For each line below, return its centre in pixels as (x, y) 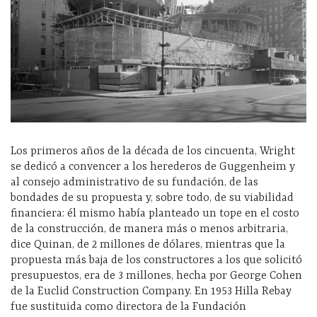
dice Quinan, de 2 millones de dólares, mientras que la (148, 244)
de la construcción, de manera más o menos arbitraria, (149, 229)
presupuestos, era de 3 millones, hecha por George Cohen (156, 276)
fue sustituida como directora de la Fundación (128, 307)
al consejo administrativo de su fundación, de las (134, 182)
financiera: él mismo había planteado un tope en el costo (155, 213)
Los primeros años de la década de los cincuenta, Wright (153, 151)
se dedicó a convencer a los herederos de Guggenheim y (153, 167)
